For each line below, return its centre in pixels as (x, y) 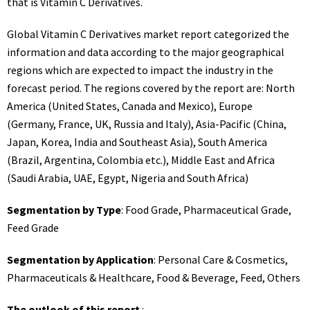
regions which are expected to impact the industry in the (140, 70)
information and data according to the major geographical (146, 52)
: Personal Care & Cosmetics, (221, 259)
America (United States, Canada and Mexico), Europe (130, 106)
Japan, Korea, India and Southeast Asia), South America (137, 142)
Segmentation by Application (80, 259)
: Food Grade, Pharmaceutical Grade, (206, 210)
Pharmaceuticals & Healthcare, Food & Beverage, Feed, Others (154, 277)
